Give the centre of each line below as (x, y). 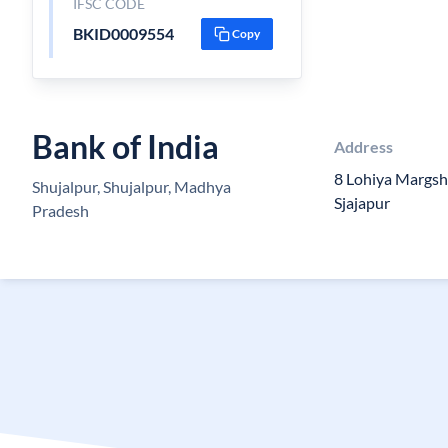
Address (364, 146)
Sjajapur (362, 202)
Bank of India (125, 146)
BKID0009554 (123, 33)
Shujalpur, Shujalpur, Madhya (131, 186)
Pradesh (60, 210)
